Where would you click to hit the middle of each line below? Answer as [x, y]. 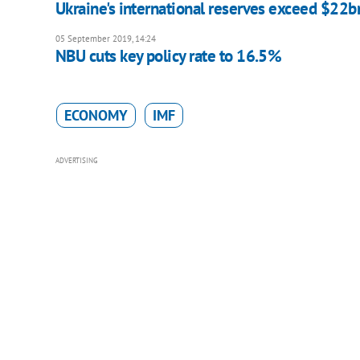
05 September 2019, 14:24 [105, 38]
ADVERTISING [76, 160]
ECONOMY [96, 115]
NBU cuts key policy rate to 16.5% [168, 55]
